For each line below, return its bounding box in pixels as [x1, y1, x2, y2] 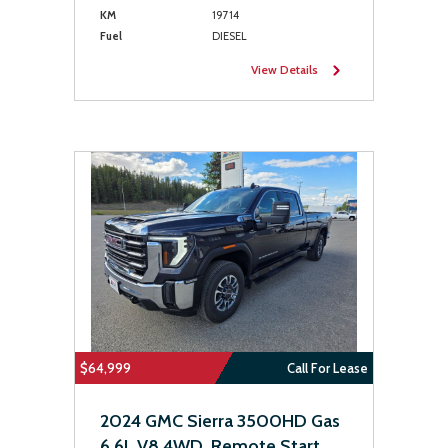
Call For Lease [287, 360, 368, 376]
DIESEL [211, 29, 247, 43]
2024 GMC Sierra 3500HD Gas [100, 410, 340, 432]
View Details [251, 62, 318, 77]
